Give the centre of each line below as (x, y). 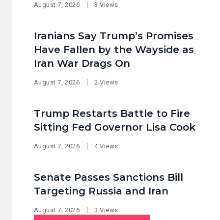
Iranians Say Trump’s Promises (113, 36)
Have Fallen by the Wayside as (114, 50)
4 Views (106, 146)
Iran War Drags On (82, 63)
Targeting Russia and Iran (101, 191)
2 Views (106, 82)
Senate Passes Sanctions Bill (108, 177)
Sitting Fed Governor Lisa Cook (114, 127)
